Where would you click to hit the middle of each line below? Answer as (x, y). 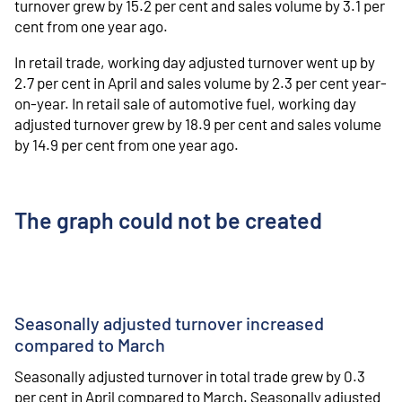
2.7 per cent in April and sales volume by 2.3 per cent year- (201, 82)
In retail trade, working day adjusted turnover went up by (195, 61)
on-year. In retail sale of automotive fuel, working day (185, 103)
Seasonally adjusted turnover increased (169, 323)
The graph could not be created (168, 220)
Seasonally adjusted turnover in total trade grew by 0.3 (190, 376)
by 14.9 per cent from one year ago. (127, 144)
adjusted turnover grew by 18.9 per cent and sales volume (198, 123)
